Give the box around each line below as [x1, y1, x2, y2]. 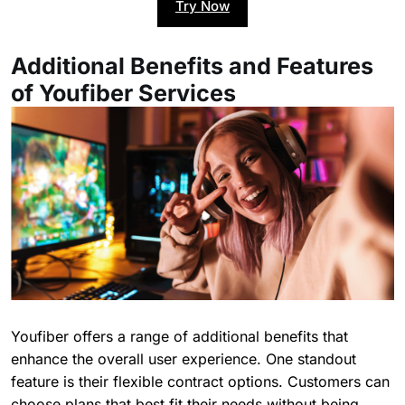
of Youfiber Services [11, 80, 236, 108]
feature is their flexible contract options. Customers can [11, 372, 390, 391]
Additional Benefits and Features [11, 52, 373, 80]
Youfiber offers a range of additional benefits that [11, 327, 348, 346]
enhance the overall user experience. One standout [11, 350, 356, 369]
